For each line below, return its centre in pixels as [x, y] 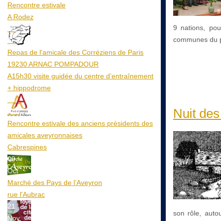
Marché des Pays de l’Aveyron [55, 182]
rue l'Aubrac [26, 194]
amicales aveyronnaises [45, 135]
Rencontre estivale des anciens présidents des [80, 123]
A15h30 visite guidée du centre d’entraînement [80, 76]
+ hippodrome [29, 88]
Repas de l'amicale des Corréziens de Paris [75, 52]
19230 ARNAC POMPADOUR [53, 64]
